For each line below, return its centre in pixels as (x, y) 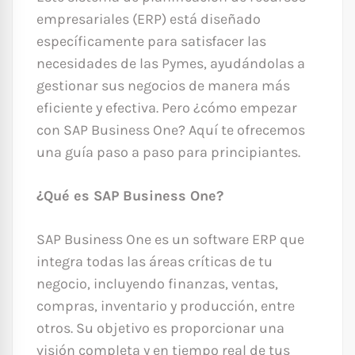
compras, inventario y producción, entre (166, 306)
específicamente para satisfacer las (151, 42)
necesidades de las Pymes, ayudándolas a (171, 64)
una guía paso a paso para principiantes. (168, 153)
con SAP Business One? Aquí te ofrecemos (171, 130)
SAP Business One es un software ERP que (170, 240)
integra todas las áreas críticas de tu (155, 262)
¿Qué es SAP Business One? (130, 196)
